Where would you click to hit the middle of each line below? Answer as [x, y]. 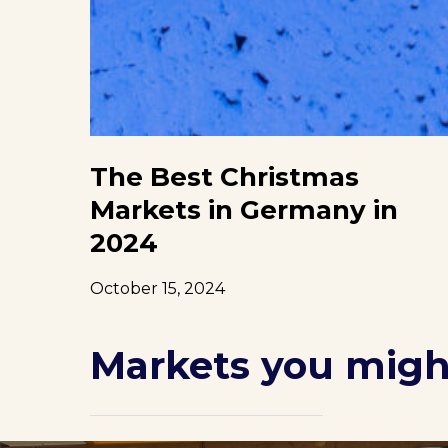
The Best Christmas [225, 176]
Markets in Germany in [244, 209]
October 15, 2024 [158, 288]
